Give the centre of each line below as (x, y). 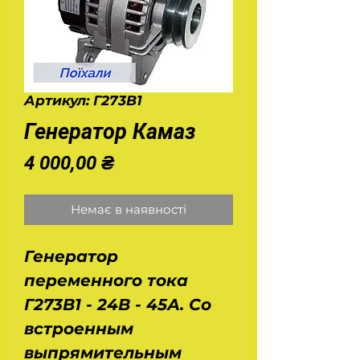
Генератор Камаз (110, 132)
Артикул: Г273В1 (83, 100)
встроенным (79, 329)
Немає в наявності (129, 209)
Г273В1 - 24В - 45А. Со (118, 305)
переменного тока (106, 280)
